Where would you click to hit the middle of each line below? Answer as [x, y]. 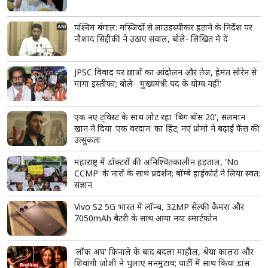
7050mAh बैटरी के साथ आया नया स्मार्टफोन [146, 218]
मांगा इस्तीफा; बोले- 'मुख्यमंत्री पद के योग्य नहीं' [148, 84]
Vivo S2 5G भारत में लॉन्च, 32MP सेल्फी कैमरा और [159, 207]
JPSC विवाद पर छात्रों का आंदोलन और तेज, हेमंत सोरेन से [165, 72]
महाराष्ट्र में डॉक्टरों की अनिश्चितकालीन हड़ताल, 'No [156, 162]
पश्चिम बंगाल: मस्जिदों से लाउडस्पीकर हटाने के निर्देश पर [163, 28]
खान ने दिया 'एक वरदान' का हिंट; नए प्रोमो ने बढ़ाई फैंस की [167, 129]
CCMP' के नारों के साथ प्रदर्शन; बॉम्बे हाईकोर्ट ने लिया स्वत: [167, 173]
